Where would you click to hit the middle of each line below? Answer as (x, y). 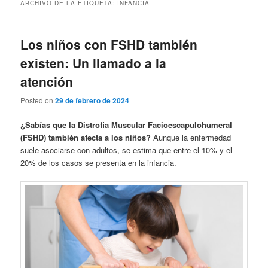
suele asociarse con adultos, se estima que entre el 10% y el (127, 150)
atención (47, 82)
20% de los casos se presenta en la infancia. (99, 162)
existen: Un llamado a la (94, 63)
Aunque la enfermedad (191, 137)
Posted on (38, 100)
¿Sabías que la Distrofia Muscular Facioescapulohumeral (127, 124)
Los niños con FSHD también (109, 45)
